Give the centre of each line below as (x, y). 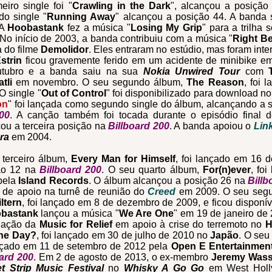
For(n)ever (226, 170)
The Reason (215, 82)
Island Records (53, 181)
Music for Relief (77, 224)
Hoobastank (36, 28)
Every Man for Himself (123, 159)
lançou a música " (78, 213)
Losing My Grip (166, 28)
